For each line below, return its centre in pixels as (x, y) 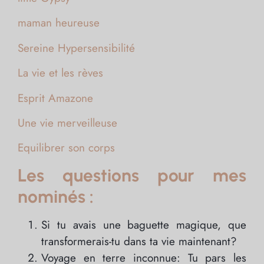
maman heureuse (59, 23)
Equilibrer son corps (66, 148)
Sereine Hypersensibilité (76, 48)
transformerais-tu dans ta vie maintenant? (139, 241)
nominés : (56, 196)
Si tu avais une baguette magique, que (144, 225)
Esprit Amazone (55, 98)
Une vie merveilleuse (67, 123)
